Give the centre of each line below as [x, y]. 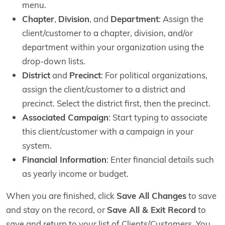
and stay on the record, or [57, 210]
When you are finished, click [61, 196]
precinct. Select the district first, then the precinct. [116, 103]
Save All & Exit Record [151, 210]
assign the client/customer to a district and [104, 89]
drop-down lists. [54, 61]
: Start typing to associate [158, 117]
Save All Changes [151, 196]
